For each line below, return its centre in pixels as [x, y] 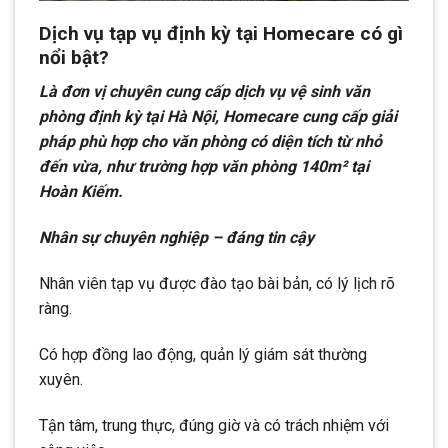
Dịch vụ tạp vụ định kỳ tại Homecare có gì [221, 33]
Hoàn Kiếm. [81, 192]
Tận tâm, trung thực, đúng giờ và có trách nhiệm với [214, 425]
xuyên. [61, 379]
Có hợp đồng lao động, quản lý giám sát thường [203, 354]
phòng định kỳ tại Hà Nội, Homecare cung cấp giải [218, 117]
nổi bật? [74, 57]
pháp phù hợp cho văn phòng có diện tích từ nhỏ [210, 142]
